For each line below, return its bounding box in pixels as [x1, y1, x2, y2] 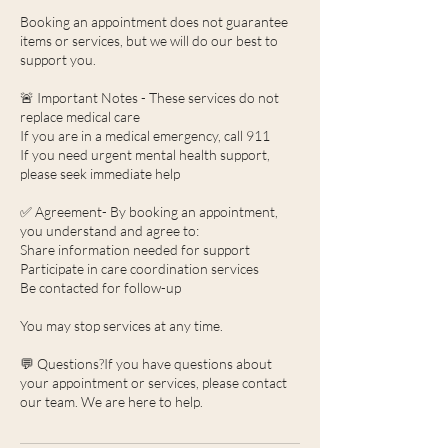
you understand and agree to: [20, 222, 199, 239]
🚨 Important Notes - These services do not [20, 89, 279, 106]
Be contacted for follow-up [20, 279, 181, 296]
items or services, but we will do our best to [20, 32, 278, 49]
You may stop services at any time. [20, 317, 223, 334]
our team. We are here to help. [20, 393, 203, 410]
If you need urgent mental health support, [20, 146, 270, 163]
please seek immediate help [20, 165, 180, 182]
